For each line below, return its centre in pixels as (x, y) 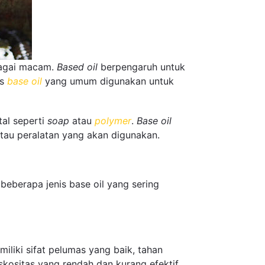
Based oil (77, 67)
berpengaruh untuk (141, 67)
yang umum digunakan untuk (109, 81)
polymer (113, 121)
